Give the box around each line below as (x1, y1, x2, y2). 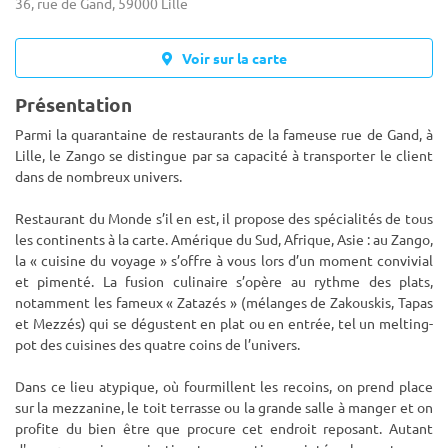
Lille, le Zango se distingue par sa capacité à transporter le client (15, 146, 433, 164)
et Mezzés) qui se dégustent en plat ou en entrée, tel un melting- (15, 314, 433, 332)
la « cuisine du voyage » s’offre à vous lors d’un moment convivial (15, 251, 433, 269)
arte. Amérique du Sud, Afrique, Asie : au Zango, (139, 230, 433, 248)
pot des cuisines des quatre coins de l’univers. (15, 335, 300, 353)
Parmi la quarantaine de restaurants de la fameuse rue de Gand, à (15, 125, 433, 143)
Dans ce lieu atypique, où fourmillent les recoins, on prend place (15, 377, 433, 395)
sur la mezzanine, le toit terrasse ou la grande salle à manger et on (15, 398, 433, 416)
